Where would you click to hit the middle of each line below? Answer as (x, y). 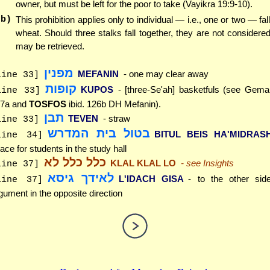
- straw (116, 119)
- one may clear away (166, 74)
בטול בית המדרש (99, 133)
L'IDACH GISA (151, 179)
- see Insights (207, 163)
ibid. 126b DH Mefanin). (114, 104)
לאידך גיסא (81, 178)
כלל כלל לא (75, 162)
